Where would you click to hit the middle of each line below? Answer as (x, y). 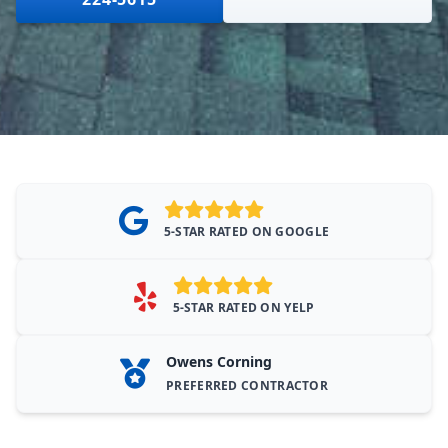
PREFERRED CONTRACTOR (247, 385)
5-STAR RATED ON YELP (243, 307)
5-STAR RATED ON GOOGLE (246, 231)
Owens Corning (219, 361)
